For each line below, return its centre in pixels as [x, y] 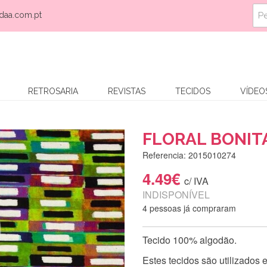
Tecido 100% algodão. [190, 240]
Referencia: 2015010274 [189, 155]
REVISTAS [127, 91]
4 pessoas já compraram [189, 208]
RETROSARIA [53, 91]
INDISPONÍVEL [176, 194]
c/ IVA [196, 181]
